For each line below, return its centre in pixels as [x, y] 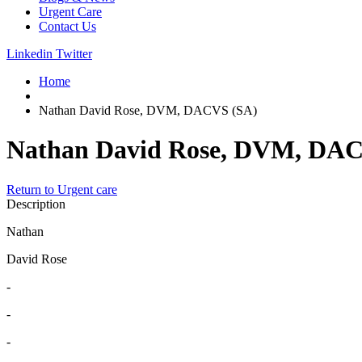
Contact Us [67, 26]
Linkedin [29, 54]
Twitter [74, 54]
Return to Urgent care [62, 189]
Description [36, 204]
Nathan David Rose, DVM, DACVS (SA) [148, 110]
